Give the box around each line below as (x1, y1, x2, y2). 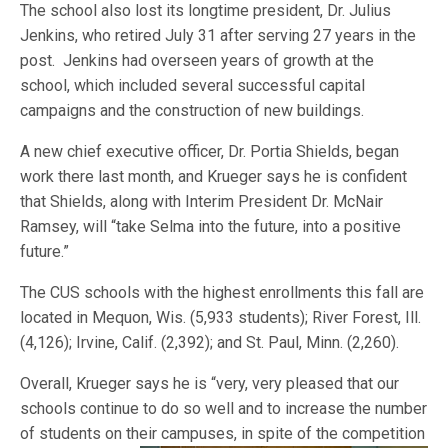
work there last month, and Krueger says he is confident (20, 167, 408, 186)
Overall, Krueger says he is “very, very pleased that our (20, 374, 400, 393)
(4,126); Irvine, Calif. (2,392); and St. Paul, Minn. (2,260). (20, 333, 400, 352)
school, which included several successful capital (20, 76, 366, 95)
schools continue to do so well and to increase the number (20, 399, 428, 418)
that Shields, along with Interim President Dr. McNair (20, 192, 384, 211)
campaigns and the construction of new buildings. (20, 101, 365, 120)
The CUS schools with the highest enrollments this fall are (20, 283, 425, 302)
